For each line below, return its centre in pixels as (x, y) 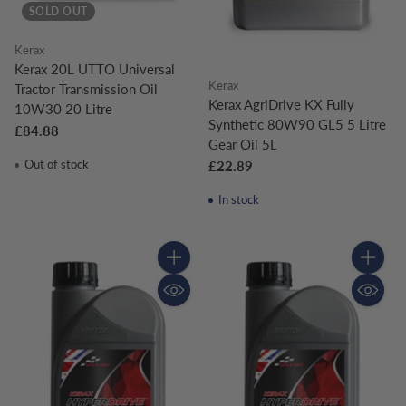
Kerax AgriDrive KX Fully (281, 105)
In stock (237, 200)
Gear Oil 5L (243, 145)
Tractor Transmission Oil (86, 88)
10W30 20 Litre (63, 108)
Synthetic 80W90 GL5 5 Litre (297, 125)
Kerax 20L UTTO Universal (95, 68)
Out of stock (55, 164)
